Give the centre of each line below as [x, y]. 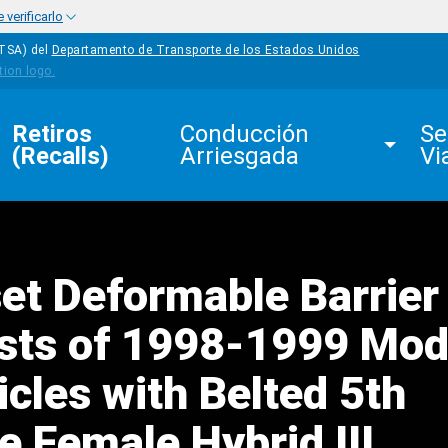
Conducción [248, 134]
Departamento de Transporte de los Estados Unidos [205, 50]
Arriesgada [240, 156]
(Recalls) [60, 156]
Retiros [55, 134]
